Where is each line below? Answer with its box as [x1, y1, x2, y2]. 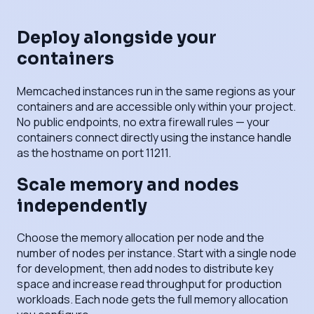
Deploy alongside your [17, 27, 217, 48]
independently [17, 195, 147, 217]
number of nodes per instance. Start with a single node [17, 245, 296, 261]
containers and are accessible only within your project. [17, 98, 296, 114]
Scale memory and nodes [17, 174, 239, 196]
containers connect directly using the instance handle [17, 129, 292, 145]
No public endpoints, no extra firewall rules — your [17, 114, 270, 130]
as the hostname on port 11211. [17, 144, 171, 161]
